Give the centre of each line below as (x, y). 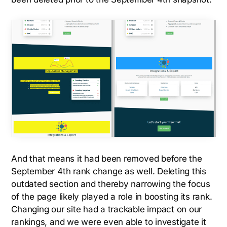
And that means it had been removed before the (107, 158)
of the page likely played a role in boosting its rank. (112, 196)
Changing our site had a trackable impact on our (107, 209)
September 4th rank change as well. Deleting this (109, 171)
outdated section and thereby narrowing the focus (111, 184)
